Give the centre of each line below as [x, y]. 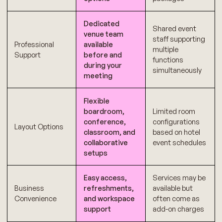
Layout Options [39, 127]
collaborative [106, 142]
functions [168, 60]
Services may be [179, 178]
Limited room [174, 111]
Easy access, [105, 178]
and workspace [109, 199]
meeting [98, 75]
